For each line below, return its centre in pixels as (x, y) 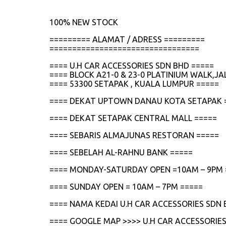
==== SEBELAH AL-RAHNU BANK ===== (121, 152)
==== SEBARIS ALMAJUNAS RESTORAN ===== (134, 135)
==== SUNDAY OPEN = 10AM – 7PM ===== (126, 186)
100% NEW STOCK (84, 22)
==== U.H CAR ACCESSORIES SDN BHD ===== (132, 65)
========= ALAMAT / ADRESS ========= (127, 39)
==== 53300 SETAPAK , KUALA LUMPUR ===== (134, 83)
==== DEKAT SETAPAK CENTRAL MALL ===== (133, 118)
